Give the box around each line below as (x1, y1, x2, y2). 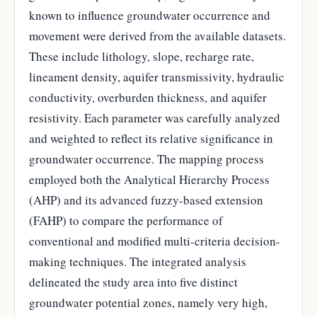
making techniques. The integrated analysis (29, 253, 246, 270)
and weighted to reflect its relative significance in (29, 129, 273, 146)
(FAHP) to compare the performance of (29, 212, 223, 229)
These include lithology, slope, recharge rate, (29, 47, 254, 64)
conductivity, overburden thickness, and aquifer (29, 88, 267, 105)
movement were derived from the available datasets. (29, 27, 286, 44)
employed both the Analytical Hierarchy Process (29, 171, 270, 188)
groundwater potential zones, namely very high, (29, 294, 267, 311)
